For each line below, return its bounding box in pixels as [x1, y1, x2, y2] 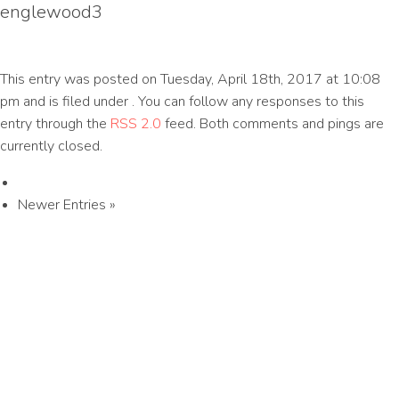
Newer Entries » [18, 195, 116, 215]
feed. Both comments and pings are [161, 114, 384, 134]
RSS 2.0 [110, 114, 161, 134]
